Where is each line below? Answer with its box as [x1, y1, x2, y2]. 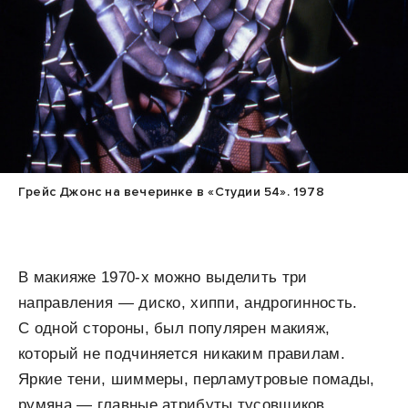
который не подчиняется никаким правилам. [18, 344, 345, 362]
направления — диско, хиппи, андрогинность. [18, 293, 358, 311]
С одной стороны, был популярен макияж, [18, 319, 331, 337]
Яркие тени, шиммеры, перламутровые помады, [18, 370, 375, 388]
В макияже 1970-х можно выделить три [18, 268, 308, 286]
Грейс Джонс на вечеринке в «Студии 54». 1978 [18, 183, 324, 199]
